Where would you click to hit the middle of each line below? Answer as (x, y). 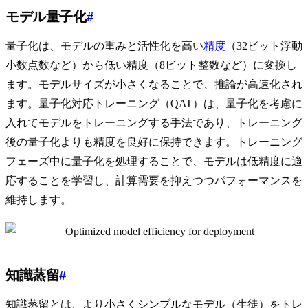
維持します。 (38, 200)
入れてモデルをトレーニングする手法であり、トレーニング (154, 123)
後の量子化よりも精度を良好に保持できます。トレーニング (154, 142)
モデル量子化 (46, 17)
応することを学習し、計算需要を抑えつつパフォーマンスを (154, 181)
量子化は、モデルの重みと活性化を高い (104, 46)
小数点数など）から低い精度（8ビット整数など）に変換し (151, 65)
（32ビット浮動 (264, 46)
